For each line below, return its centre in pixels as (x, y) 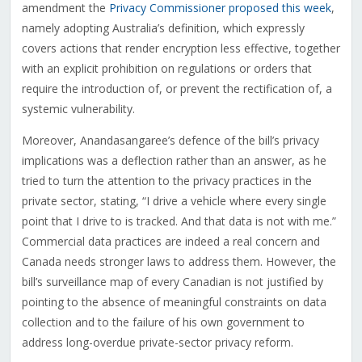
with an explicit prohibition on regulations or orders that (166, 69)
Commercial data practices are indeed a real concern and (170, 242)
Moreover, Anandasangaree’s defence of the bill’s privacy (170, 141)
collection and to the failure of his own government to (163, 322)
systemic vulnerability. (78, 109)
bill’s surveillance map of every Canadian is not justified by (172, 282)
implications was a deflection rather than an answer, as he (174, 161)
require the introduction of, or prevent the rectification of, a (177, 89)
